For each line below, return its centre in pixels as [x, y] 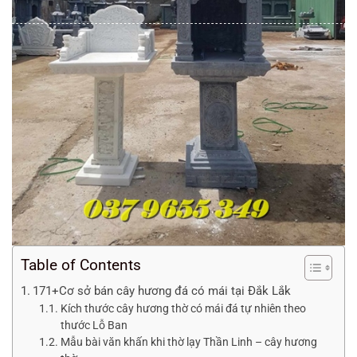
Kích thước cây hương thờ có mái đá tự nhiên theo [183, 308]
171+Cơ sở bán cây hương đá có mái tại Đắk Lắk [162, 290]
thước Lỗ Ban [94, 325]
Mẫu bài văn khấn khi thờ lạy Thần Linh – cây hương [188, 341]
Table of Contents [81, 265]
